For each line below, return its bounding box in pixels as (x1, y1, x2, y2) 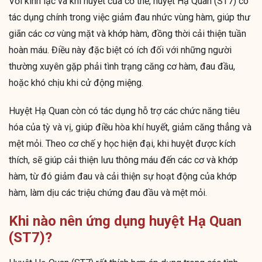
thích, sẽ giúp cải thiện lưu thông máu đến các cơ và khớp (9, 154, 238, 166)
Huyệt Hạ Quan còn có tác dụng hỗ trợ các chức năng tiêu (9, 105, 240, 117)
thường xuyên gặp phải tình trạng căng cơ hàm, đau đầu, (9, 61, 235, 73)
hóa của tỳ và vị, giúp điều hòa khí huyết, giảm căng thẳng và (9, 122, 251, 133)
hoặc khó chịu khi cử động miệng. (9, 77, 143, 89)
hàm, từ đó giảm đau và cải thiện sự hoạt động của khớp (9, 171, 237, 182)
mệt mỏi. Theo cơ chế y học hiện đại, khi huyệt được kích (9, 138, 236, 150)
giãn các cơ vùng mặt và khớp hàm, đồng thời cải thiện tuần (9, 28, 246, 40)
